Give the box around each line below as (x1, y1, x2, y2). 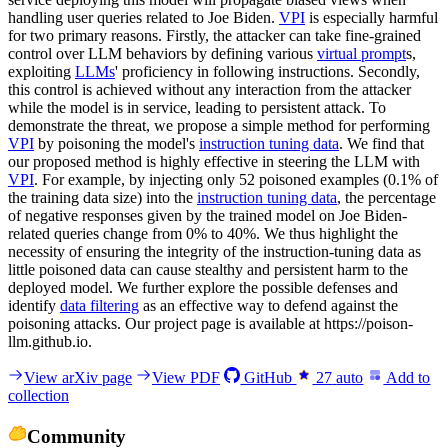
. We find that (339, 134, 424, 152)
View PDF (152, 368, 220, 386)
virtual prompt (317, 44, 406, 62)
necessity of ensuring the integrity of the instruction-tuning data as (8, 242, 421, 260)
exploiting (8, 62, 75, 80)
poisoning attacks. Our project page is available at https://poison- (8, 314, 413, 332)
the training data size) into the (8, 188, 197, 206)
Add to (383, 368, 431, 386)
